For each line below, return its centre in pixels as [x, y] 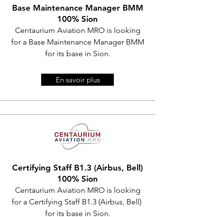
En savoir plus [77, 80]
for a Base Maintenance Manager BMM [77, 42]
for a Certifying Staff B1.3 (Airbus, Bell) [77, 202]
